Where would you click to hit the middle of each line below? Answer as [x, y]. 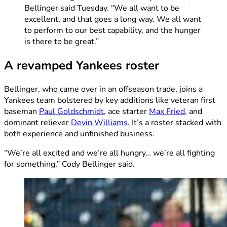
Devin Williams [99, 122]
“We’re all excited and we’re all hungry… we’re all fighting [109, 153]
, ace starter [126, 111]
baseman [22, 111]
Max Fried [167, 111]
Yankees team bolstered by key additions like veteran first [110, 100]
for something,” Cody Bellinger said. [69, 164]
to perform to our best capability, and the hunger [112, 30]
